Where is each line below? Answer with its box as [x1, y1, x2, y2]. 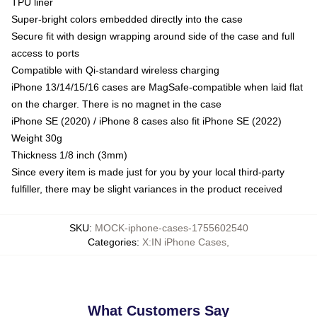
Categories [88, 236, 137, 248]
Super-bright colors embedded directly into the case [11, 13, 243, 25]
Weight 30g [11, 132, 62, 144]
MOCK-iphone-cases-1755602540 [94, 222, 248, 234]
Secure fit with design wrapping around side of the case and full [11, 30, 294, 42]
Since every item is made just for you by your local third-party [11, 166, 284, 178]
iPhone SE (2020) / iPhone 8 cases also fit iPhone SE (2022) [11, 115, 282, 127]
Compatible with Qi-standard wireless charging [11, 64, 219, 76]
